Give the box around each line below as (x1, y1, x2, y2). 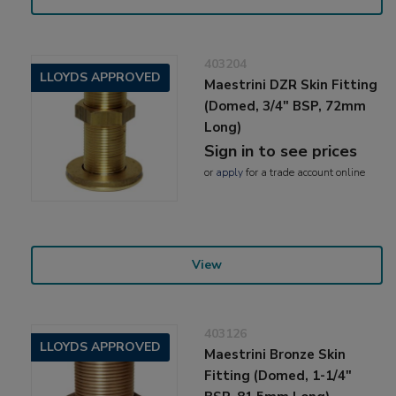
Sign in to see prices (204, 140, 358, 162)
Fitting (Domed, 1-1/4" (204, 366, 353, 385)
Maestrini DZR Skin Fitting (204, 75, 378, 94)
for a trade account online (243, 164, 366, 179)
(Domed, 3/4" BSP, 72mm (204, 96, 367, 115)
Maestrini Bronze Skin (204, 345, 346, 363)
